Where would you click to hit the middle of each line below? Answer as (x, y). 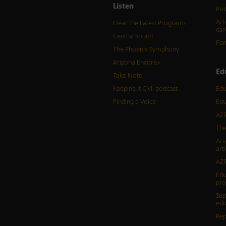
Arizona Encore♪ (136, 63)
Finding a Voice (134, 102)
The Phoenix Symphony (146, 50)
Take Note (127, 76)
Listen (123, 6)
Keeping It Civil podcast (145, 89)
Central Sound (133, 37)
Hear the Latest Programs (149, 23)
